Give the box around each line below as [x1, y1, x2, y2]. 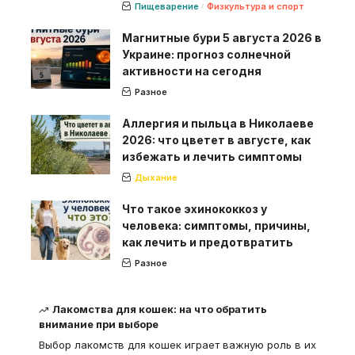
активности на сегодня [122, 64, 261, 78]
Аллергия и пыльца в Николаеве [122, 116, 314, 131]
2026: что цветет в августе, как [122, 133, 311, 147]
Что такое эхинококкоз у [122, 202, 267, 216]
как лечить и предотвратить [122, 235, 293, 250]
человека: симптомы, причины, [122, 219, 311, 233]
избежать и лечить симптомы [122, 150, 302, 164]
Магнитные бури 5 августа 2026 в [122, 31, 322, 45]
